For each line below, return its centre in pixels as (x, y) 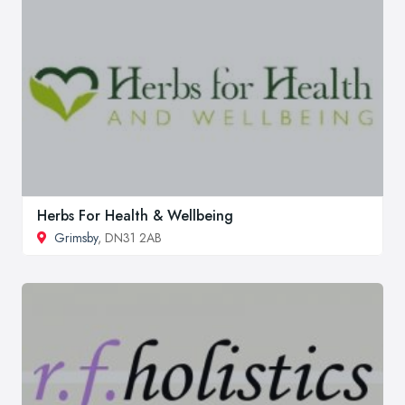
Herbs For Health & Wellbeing (135, 215)
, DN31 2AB (130, 237)
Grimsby (76, 237)
